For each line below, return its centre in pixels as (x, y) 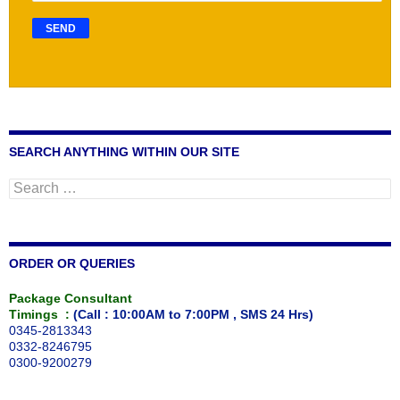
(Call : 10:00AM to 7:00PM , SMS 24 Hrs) (193, 314)
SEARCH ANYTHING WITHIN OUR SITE (124, 152)
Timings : (41, 314)
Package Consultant (71, 298)
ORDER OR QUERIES (72, 263)
